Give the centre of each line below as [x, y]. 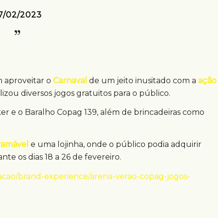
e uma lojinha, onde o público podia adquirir [115, 145]
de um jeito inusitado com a [143, 80]
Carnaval [70, 80]
